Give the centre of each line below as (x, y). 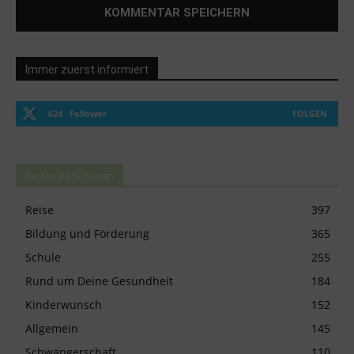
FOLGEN (310, 113)
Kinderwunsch (64, 304)
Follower (88, 113)
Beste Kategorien (70, 176)
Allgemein (52, 328)
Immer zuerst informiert (87, 69)
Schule (43, 257)
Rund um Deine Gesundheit (99, 281)
